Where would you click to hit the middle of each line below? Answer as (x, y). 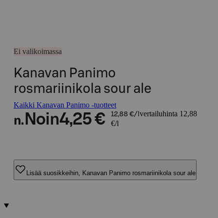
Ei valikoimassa (38, 51)
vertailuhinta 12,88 (168, 114)
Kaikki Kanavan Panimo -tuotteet (65, 105)
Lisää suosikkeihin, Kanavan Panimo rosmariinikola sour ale (111, 173)
